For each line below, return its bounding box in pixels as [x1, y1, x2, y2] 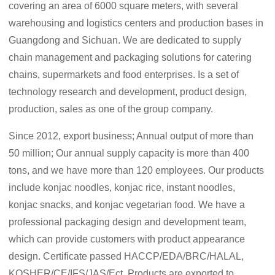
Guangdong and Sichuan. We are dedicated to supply [9, 35, 242, 46]
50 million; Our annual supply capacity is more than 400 [9, 148, 250, 159]
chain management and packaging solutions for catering [9, 52, 252, 63]
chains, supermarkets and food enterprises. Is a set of [9, 69, 239, 80]
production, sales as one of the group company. [9, 104, 214, 115]
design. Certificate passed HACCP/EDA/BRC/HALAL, [9, 251, 244, 262]
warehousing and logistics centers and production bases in [9, 18, 264, 29]
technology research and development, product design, [9, 87, 247, 98]
